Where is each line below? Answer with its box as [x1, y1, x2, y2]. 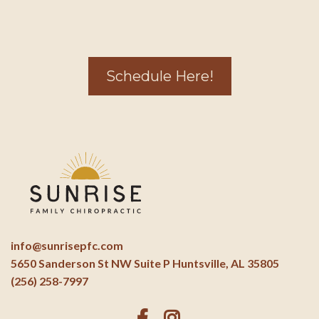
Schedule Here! [105, 68, 214, 85]
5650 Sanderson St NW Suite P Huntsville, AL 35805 [11, 256, 279, 270]
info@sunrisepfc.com [11, 238, 123, 252]
